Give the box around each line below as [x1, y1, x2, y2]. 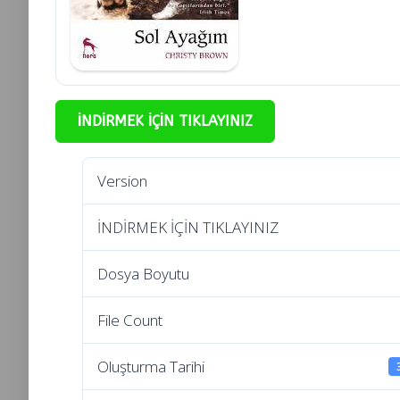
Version [97, 170, 147, 191]
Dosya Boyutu [97, 262, 189, 284]
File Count [97, 309, 162, 330]
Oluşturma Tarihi [97, 355, 204, 377]
